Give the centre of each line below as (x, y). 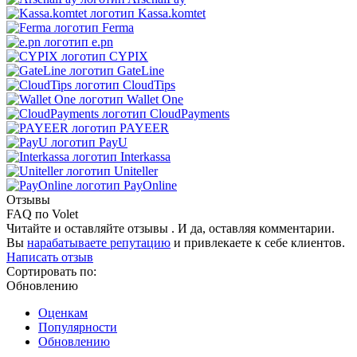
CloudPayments (190, 113)
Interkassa (145, 156)
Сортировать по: (51, 271)
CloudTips (149, 84)
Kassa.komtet (172, 13)
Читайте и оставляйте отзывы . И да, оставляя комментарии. (171, 228)
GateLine (141, 70)
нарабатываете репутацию (99, 242)
